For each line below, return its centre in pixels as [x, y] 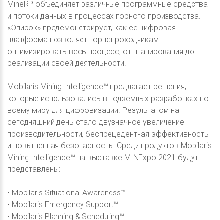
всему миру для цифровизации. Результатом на [93, 110]
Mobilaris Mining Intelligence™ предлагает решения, [97, 86]
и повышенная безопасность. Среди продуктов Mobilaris [110, 145]
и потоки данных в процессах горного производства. [104, 16]
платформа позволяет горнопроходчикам [83, 39]
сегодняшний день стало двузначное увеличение [96, 122]
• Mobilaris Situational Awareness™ [67, 192]
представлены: [34, 169]
